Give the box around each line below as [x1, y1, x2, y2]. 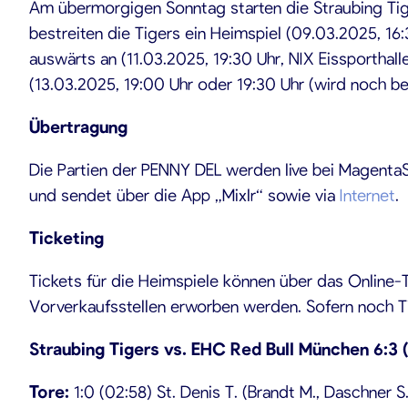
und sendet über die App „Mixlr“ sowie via [29, 184, 340, 205]
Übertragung [29, 116, 127, 137]
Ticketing [29, 227, 104, 248]
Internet [340, 184, 395, 205]
